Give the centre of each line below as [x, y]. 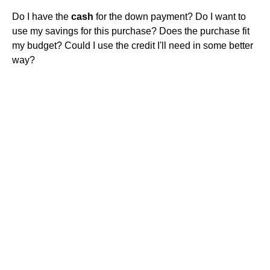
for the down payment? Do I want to [170, 16]
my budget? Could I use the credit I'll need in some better [133, 45]
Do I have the [42, 16]
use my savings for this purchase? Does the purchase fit [131, 31]
